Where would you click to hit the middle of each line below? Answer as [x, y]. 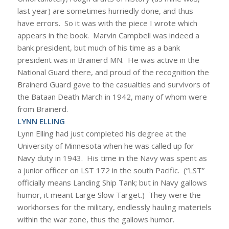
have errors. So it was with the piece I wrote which [107, 23]
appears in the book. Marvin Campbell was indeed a [108, 35]
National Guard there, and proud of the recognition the [113, 72]
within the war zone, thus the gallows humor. [96, 219]
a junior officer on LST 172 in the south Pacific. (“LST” [111, 170]
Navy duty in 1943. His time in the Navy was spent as [112, 158]
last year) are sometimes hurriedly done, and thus [105, 10]
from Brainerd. [42, 109]
